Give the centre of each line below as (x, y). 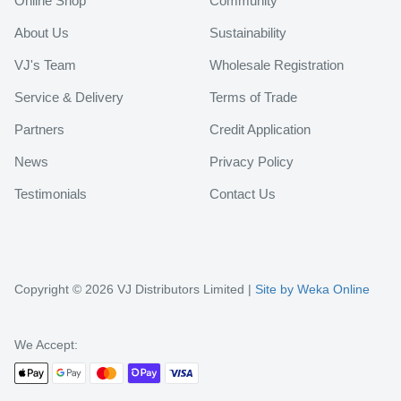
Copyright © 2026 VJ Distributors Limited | (135, 289)
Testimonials (51, 194)
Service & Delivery (69, 97)
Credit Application (260, 129)
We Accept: (46, 345)
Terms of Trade (253, 97)
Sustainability (248, 33)
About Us (42, 33)
